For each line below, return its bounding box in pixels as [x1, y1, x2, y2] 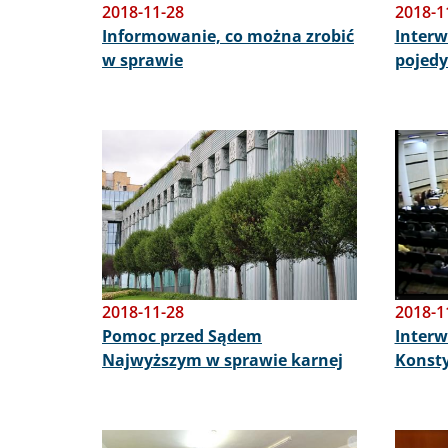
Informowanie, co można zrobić [102, 24, 354, 47]
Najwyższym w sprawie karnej [102, 348, 343, 371]
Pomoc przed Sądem [102, 324, 262, 347]
